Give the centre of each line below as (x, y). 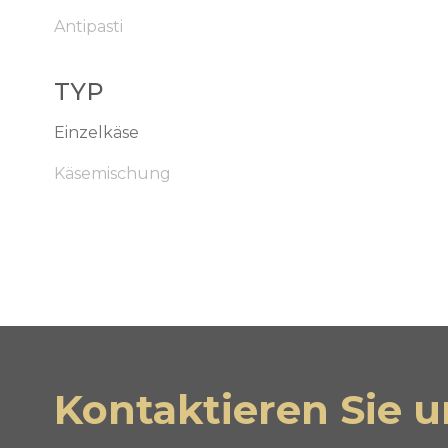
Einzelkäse (96, 132)
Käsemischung (112, 173)
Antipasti (88, 26)
